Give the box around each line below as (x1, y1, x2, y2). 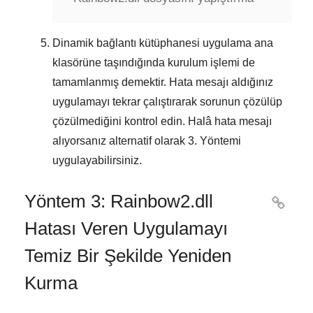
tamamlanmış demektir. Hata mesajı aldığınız (52, 75, 273, 88)
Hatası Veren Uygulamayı (24, 217, 228, 239)
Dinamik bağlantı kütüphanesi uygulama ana (52, 36, 273, 49)
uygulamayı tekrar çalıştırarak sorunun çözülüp (52, 95, 282, 108)
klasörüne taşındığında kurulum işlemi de (52, 56, 255, 68)
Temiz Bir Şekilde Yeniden (24, 245, 231, 266)
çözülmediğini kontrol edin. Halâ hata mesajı (52, 115, 272, 127)
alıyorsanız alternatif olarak (52, 134, 188, 147)
